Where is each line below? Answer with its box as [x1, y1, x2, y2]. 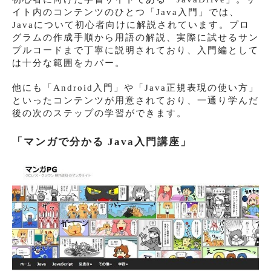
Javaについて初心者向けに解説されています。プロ [12, 20, 250, 30]
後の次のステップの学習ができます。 [12, 108, 187, 119]
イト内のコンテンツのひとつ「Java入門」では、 [12, 7, 240, 18]
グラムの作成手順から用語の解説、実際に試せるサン [12, 33, 259, 43]
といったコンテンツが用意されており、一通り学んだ [12, 96, 259, 106]
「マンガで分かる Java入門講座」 [12, 136, 192, 148]
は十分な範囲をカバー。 [12, 58, 125, 68]
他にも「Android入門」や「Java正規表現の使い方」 [12, 83, 259, 93]
